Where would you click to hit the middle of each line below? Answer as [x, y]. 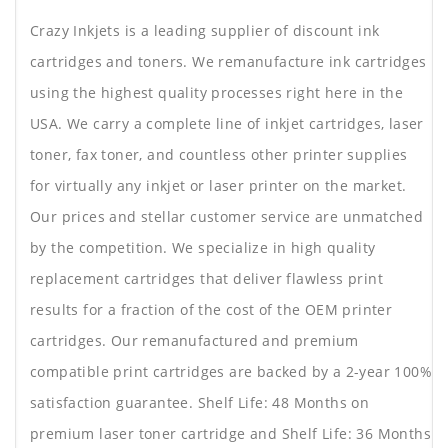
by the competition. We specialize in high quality [203, 248]
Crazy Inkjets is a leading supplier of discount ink [205, 31]
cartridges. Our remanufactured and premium [194, 341]
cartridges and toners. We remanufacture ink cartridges [228, 62]
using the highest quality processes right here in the [217, 93]
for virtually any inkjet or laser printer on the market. [218, 186]
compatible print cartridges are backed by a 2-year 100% [231, 372]
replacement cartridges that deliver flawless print [206, 279]
